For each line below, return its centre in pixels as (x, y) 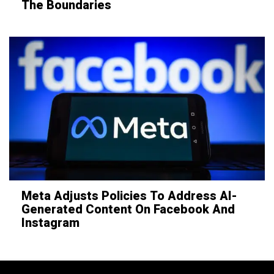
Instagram (50, 223)
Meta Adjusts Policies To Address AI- (129, 196)
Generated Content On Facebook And (128, 209)
